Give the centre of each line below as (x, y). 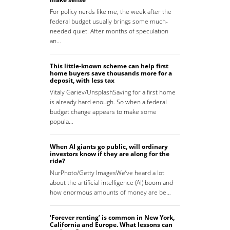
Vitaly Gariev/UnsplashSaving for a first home (113, 92)
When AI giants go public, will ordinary (109, 147)
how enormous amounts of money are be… (110, 193)
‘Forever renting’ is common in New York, (112, 218)
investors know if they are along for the (110, 154)
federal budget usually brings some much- (109, 22)
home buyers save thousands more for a (111, 73)
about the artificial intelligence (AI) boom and (111, 183)
